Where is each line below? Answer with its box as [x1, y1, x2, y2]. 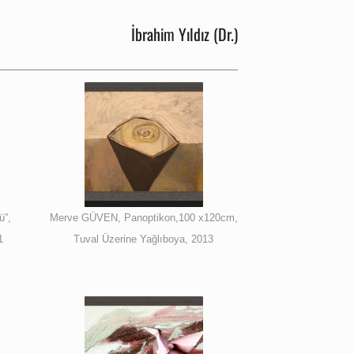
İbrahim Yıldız [130, 21, 209, 46]
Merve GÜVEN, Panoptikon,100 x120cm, [49, 211, 238, 224]
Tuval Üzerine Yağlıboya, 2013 [73, 232, 214, 245]
